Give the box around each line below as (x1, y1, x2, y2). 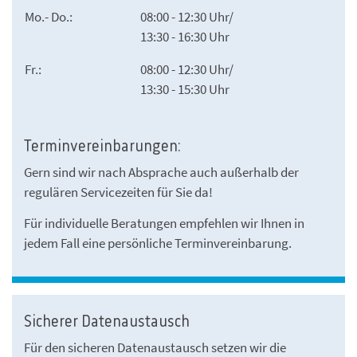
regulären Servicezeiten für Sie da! (24, 182, 213, 201)
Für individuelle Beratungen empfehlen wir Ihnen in (24, 214, 304, 232)
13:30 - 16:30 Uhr (140, 27, 229, 45)
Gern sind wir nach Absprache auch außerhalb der (24, 163, 299, 181)
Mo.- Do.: (25, 7, 75, 25)
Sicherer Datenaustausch (24, 313, 190, 331)
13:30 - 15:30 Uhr (140, 80, 229, 98)
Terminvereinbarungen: (24, 138, 180, 155)
